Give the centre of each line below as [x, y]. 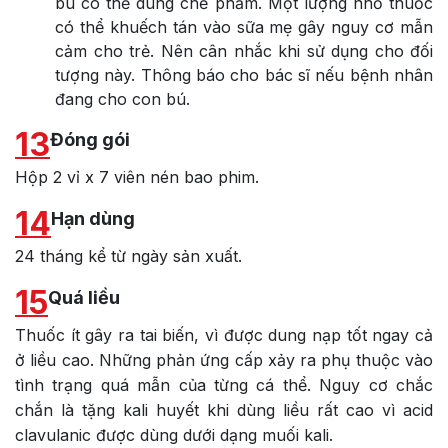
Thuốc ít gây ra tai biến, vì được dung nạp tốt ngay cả [224, 334]
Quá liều [84, 297]
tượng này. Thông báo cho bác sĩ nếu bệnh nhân [244, 74]
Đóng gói [90, 139]
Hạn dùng [93, 218]
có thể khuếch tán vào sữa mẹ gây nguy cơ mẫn [244, 26]
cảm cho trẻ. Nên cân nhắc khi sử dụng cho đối [244, 50]
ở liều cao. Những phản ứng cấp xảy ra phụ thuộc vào [224, 359]
